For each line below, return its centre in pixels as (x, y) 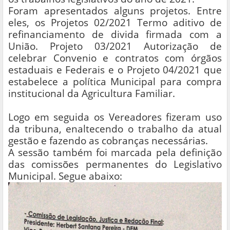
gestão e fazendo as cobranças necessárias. (108, 141)
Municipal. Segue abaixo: (65, 176)
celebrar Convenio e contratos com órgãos (115, 58)
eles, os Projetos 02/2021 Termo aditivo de (115, 23)
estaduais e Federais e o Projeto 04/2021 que (115, 70)
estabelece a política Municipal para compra (115, 82)
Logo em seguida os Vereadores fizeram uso (115, 117)
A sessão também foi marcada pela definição (115, 152)
